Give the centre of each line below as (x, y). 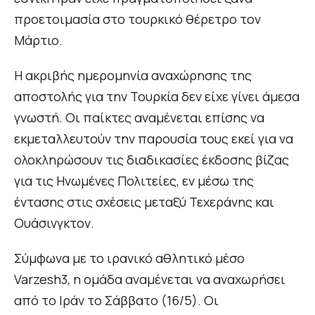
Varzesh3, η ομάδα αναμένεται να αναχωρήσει (150, 279)
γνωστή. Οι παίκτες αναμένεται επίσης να (139, 118)
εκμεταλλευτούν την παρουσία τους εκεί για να (154, 139)
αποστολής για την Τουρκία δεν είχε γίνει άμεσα (157, 97)
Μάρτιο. (38, 40)
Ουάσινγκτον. (54, 223)
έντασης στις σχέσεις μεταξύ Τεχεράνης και (144, 202)
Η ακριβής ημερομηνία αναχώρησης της (133, 76)
